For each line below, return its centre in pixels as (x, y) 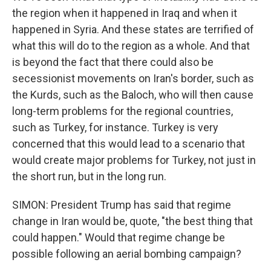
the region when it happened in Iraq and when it (125, 13)
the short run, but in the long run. (89, 176)
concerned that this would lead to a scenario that (129, 144)
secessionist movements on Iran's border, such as (133, 78)
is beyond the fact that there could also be (113, 62)
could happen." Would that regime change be (119, 237)
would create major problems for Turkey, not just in (134, 160)
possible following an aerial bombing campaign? (127, 254)
